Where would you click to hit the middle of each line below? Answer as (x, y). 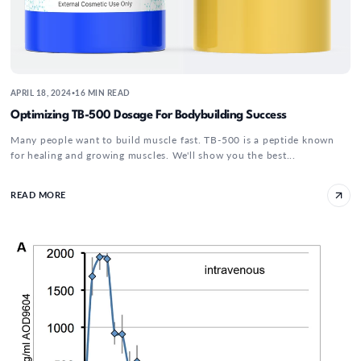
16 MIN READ (103, 93)
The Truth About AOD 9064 (116, 250)
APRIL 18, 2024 (41, 93)
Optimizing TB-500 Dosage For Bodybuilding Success (149, 115)
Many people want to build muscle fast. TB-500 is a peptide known (172, 139)
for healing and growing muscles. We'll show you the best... (154, 155)
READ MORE (38, 195)
